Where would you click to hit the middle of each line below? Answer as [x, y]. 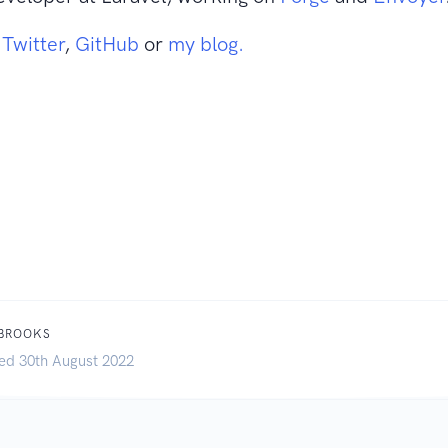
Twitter [33, 43]
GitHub [107, 43]
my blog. [206, 43]
